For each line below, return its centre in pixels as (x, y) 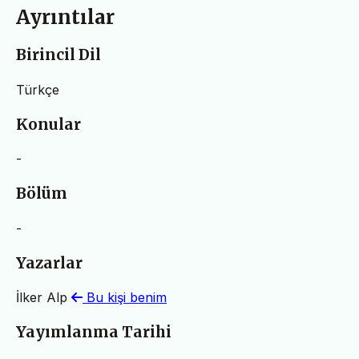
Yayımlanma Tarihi (94, 332)
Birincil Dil (58, 55)
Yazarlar (49, 263)
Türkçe (38, 89)
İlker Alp (44, 298)
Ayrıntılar (65, 18)
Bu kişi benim (125, 298)
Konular (48, 124)
